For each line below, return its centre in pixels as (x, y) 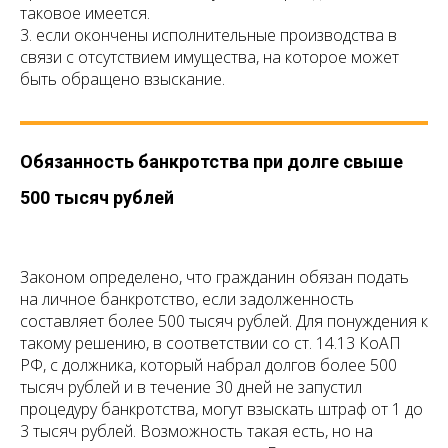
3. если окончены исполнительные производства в (208, 35)
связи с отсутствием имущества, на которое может (209, 57)
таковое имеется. (85, 13)
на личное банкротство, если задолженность (187, 299)
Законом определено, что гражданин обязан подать (214, 277)
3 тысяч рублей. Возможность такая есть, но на (196, 431)
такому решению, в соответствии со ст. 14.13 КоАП (210, 343)
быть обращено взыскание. (122, 79)
